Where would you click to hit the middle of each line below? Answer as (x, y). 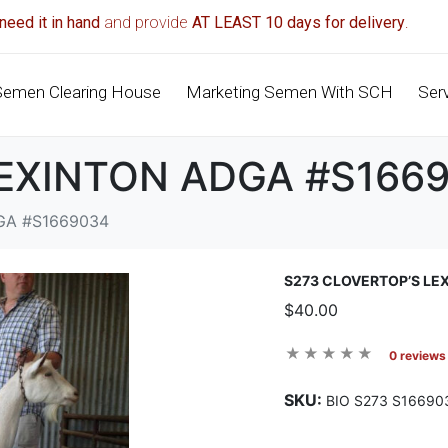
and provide (146, 23)
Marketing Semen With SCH (290, 92)
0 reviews (417, 355)
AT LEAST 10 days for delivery (299, 23)
